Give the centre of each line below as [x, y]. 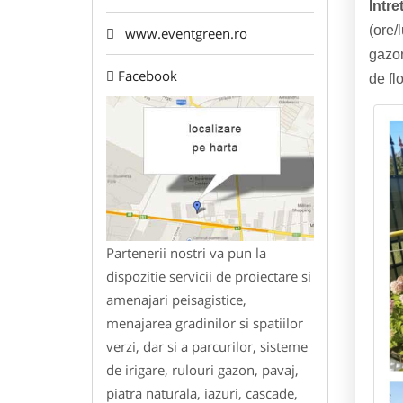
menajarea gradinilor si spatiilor [205, 322]
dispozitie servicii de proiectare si [209, 276]
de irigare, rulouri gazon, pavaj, [202, 369]
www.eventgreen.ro [181, 34]
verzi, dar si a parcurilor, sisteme [207, 346]
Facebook [148, 76]
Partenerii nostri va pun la [186, 252]
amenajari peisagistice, [176, 299]
